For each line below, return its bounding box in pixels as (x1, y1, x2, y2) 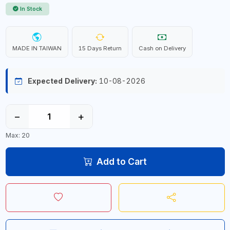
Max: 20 (5, 131, 30, 139)
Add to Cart (96, 156, 147, 167)
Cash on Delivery (138, 45, 186, 52)
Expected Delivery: (27, 76, 97, 85)
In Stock (20, 6, 42, 12)
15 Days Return (78, 45, 122, 52)
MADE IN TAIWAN (12, 45, 62, 52)
